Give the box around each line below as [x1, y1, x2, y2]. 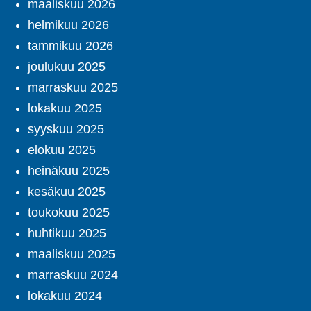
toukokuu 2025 [28, 205, 110, 220]
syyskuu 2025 [28, 122, 104, 137]
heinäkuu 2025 [28, 164, 110, 178]
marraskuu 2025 [28, 81, 118, 95]
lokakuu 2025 [28, 101, 102, 116]
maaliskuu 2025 [28, 247, 115, 262]
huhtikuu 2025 [28, 226, 106, 241]
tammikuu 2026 [28, 39, 113, 53]
